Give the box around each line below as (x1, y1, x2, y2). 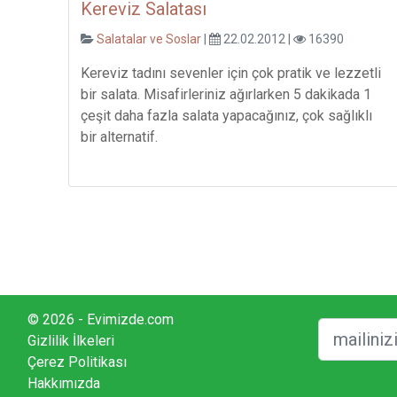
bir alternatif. (80, 128, 158, 145)
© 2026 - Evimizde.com (27, 310, 174, 328)
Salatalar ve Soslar (96, 31, 204, 46)
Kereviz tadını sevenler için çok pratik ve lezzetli (80, 64, 381, 82)
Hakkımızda (27, 374, 100, 392)
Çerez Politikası (27, 353, 127, 370)
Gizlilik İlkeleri (27, 331, 114, 349)
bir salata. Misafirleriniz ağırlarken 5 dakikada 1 (80, 85, 371, 103)
